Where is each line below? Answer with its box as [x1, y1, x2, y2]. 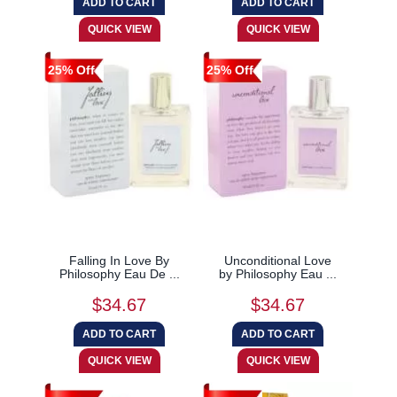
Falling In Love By [69, 253, 169, 268]
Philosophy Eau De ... [58, 266, 180, 281]
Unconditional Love [224, 253, 331, 268]
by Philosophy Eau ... [219, 266, 337, 281]
